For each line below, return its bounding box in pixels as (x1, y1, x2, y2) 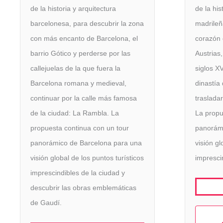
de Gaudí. (30, 199, 62, 207)
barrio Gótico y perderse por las (30, 49, 130, 58)
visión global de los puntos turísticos (30, 154, 144, 162)
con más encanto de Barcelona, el (30, 34, 138, 43)
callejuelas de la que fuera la (30, 64, 120, 73)
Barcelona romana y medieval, (30, 79, 126, 88)
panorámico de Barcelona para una (30, 139, 142, 147)
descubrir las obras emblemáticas (30, 184, 136, 192)
